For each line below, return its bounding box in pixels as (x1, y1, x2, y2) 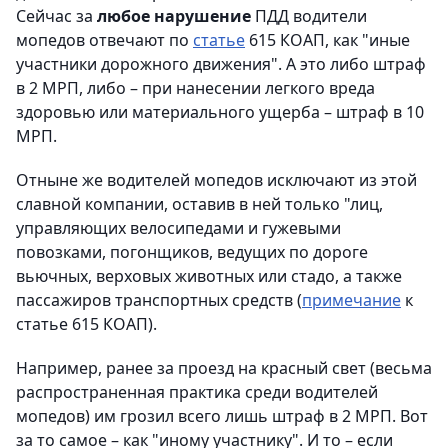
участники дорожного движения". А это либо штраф (16, 52, 426, 75)
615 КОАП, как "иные (245, 28, 410, 51)
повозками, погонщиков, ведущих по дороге (16, 240, 368, 263)
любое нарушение (97, 4, 251, 27)
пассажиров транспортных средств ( (16, 288, 302, 311)
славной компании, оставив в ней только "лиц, (16, 192, 383, 215)
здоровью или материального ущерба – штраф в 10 (16, 100, 424, 123)
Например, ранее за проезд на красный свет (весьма (16, 356, 432, 379)
